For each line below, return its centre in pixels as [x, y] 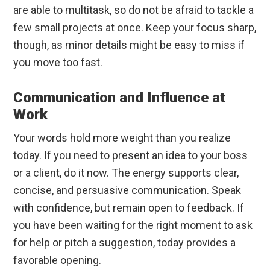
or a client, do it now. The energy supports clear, [126, 173]
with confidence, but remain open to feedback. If [129, 208]
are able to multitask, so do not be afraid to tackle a [134, 10]
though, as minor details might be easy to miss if [129, 45]
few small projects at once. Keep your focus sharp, [135, 28]
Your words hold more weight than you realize [122, 138]
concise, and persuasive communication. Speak [127, 190]
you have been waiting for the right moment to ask [133, 225]
